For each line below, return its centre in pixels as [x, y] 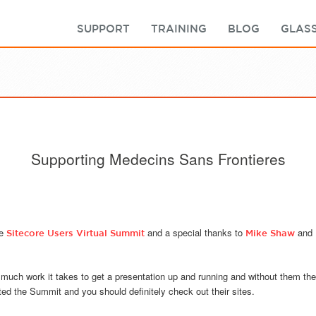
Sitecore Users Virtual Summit [75, 233]
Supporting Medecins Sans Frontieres [158, 159]
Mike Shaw [270, 233]
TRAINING [179, 29]
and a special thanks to [195, 232]
